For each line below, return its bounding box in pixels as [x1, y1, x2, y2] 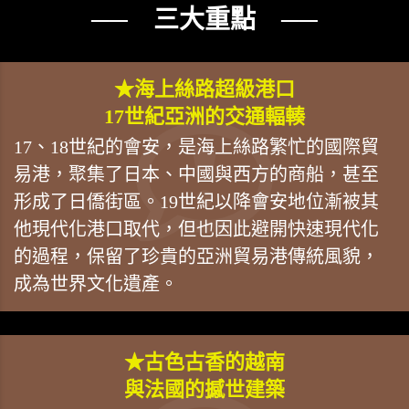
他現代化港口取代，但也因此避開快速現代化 [14, 218, 379, 239]
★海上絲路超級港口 [114, 77, 295, 100]
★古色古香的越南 [124, 350, 285, 373]
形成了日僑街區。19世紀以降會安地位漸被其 [14, 191, 379, 212]
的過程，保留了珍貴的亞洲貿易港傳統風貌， [14, 246, 379, 267]
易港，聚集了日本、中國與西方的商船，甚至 [14, 163, 379, 184]
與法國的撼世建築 [124, 377, 285, 401]
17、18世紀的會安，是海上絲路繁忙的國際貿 [14, 136, 379, 157]
